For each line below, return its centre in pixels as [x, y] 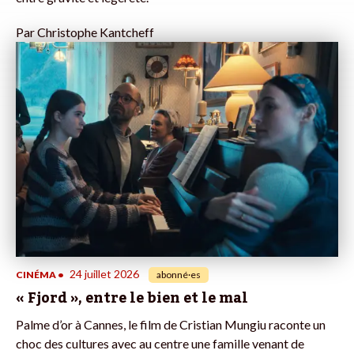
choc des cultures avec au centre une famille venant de [160, 343]
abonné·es [179, 274]
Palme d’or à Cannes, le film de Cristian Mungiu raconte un [171, 324]
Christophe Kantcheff [96, 32]
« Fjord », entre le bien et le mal [132, 298]
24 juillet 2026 [104, 273]
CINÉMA [36, 274]
